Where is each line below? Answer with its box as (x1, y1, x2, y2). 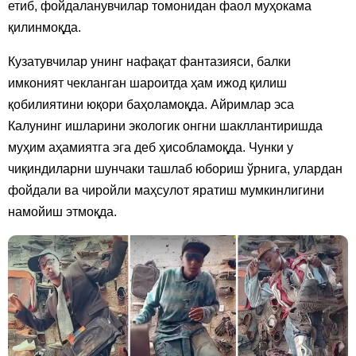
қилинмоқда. (8, 20, 81, 34)
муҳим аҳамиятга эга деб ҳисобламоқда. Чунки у (8, 140, 293, 154)
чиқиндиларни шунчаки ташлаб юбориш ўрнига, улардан (8, 161, 342, 176)
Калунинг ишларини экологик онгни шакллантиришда (8, 118, 323, 133)
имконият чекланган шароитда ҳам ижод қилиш (8, 75, 287, 90)
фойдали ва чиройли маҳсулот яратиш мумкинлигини (8, 183, 324, 197)
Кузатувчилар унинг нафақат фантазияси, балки (8, 54, 291, 68)
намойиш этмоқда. (8, 204, 117, 219)
